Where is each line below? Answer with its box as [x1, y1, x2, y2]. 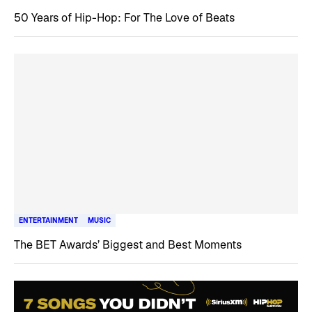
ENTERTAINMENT [19, 215, 78, 225]
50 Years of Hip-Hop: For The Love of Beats [14, 10, 235, 25]
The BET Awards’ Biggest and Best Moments [14, 237, 242, 252]
